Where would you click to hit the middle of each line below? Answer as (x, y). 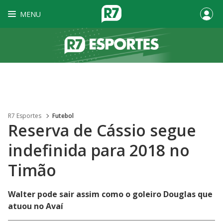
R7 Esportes (25, 116)
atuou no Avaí (36, 206)
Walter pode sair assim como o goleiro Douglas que (110, 194)
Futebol (63, 116)
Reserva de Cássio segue (102, 130)
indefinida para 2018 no (99, 150)
